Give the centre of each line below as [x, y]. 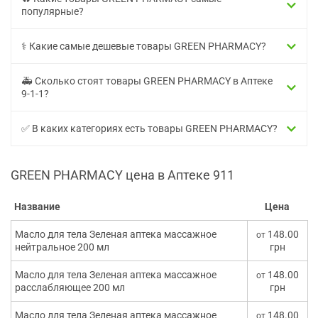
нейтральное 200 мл [62, 247]
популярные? [53, 12]
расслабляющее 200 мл [70, 288]
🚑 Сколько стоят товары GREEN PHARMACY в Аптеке [147, 81]
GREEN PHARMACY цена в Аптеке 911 [122, 175]
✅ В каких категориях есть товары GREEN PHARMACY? [149, 129]
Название [37, 207]
